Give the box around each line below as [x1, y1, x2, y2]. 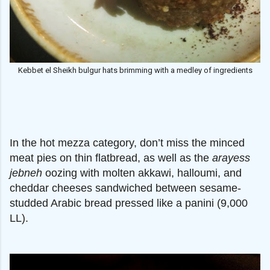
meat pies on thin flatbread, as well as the [10, 151, 212, 164]
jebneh [10, 166, 42, 179]
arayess [212, 151, 250, 164]
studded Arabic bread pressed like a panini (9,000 [10, 196, 248, 209]
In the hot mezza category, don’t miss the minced [10, 136, 245, 149]
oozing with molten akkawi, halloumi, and [42, 166, 242, 179]
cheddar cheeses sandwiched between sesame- [10, 181, 241, 194]
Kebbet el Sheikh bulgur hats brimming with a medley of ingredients [17, 66, 253, 75]
